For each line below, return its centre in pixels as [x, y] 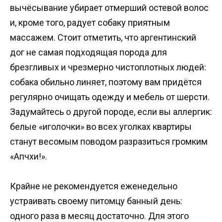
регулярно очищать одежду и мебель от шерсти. [110, 97]
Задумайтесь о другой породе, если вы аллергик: [111, 111]
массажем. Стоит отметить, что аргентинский [103, 37]
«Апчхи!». [28, 156]
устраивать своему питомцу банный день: [96, 201]
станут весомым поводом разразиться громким [109, 141]
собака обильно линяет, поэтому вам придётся [106, 82]
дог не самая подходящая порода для [88, 52]
